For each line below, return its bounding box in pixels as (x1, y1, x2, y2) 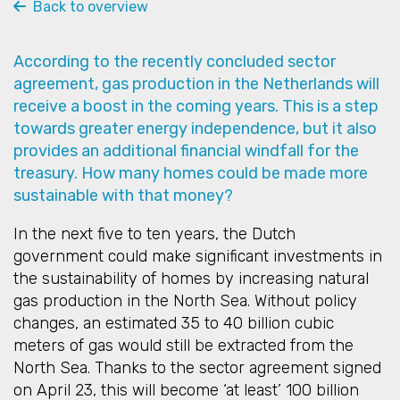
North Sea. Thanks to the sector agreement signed (13, 358, 381, 379)
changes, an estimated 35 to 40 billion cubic (13, 313, 334, 334)
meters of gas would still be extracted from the (13, 336, 354, 356)
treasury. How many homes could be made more (13, 163, 368, 184)
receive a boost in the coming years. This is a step (13, 96, 379, 117)
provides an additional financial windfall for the (13, 141, 359, 162)
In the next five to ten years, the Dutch (13, 224, 296, 245)
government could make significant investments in (13, 246, 382, 267)
